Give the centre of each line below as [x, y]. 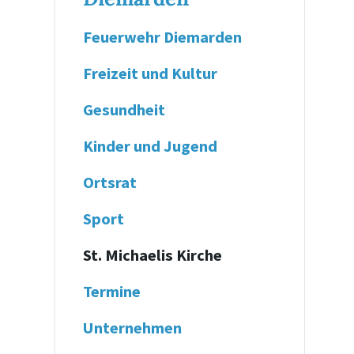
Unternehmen [133, 328]
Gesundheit [124, 110]
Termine [112, 292]
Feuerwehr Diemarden [163, 37]
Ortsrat [110, 183]
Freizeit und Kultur [151, 73]
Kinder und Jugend [151, 146]
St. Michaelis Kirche [153, 255]
